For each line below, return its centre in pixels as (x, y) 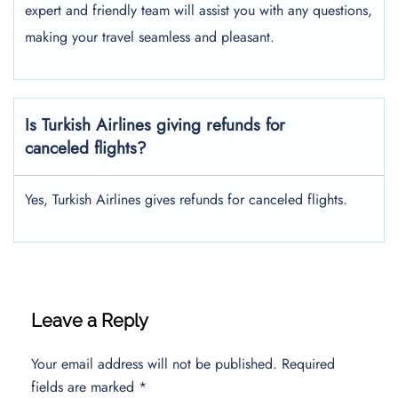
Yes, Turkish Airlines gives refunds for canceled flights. (186, 199)
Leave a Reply (90, 321)
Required (308, 364)
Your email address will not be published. (154, 364)
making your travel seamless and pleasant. (150, 37)
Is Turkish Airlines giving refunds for (155, 125)
